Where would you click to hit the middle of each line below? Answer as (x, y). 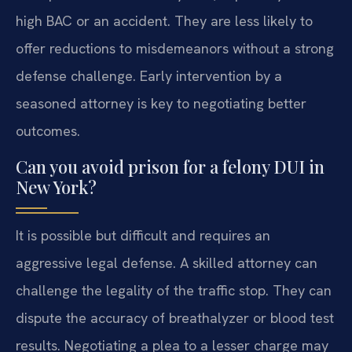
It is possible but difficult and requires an (143, 235)
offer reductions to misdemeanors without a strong (175, 49)
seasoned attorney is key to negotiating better (161, 104)
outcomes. (48, 131)
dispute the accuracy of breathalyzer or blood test (175, 317)
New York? (56, 187)
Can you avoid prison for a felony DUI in (170, 166)
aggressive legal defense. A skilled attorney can (167, 262)
